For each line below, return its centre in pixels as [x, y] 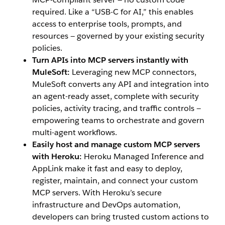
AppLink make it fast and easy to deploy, [107, 169]
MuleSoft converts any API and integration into [121, 84]
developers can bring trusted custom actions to [121, 217]
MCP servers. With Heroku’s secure [97, 193]
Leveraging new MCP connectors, [133, 72]
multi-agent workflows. [75, 133]
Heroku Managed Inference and [143, 157]
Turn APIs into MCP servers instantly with [110, 60]
